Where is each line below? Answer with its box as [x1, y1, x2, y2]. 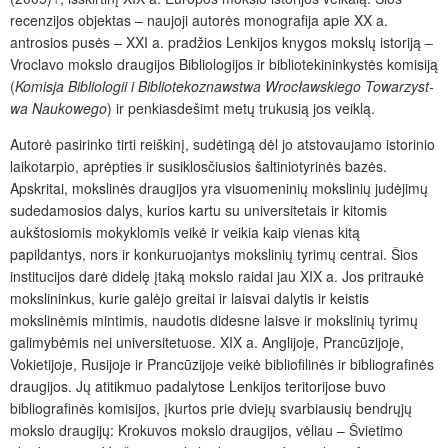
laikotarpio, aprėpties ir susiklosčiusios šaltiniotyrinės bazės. [10, 155, 387, 176]
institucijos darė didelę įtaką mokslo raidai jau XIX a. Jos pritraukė [10, 265, 424, 286]
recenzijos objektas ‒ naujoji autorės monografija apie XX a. [10, 9, 388, 30]
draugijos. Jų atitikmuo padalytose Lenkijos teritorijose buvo [10, 375, 386, 396]
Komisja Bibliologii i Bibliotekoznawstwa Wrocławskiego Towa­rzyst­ [15, 75, 434, 96]
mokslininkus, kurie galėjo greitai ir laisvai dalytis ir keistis [10, 287, 369, 308]
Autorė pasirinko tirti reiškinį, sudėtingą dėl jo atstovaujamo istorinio [10, 133, 435, 154]
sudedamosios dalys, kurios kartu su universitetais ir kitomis [10, 199, 387, 220]
